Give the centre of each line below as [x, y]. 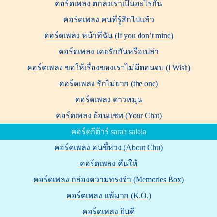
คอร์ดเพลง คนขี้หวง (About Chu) [108, 147]
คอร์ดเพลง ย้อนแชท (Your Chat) [108, 115]
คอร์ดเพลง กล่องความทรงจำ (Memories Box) [108, 179]
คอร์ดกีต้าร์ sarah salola [108, 131]
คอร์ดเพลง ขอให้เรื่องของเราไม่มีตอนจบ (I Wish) [108, 67]
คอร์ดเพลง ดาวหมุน [108, 99]
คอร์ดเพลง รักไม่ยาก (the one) [108, 83]
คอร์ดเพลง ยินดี [108, 211]
